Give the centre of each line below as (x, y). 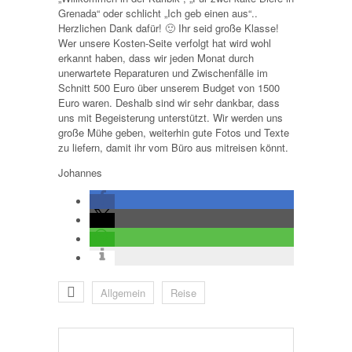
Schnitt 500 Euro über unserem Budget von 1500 (169, 87)
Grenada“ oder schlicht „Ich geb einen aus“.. (158, 13)
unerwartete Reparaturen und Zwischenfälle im (163, 72)
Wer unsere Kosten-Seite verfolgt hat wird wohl (165, 42)
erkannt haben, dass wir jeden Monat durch (156, 57)
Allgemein (123, 292)
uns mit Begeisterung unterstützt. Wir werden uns (170, 117)
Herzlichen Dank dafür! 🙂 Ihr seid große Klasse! (169, 27)
